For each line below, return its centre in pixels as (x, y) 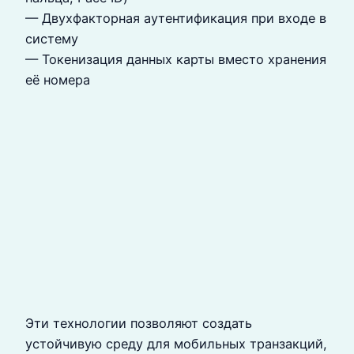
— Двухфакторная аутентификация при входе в (176, 18)
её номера (58, 79)
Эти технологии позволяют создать (139, 324)
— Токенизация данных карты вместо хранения (176, 59)
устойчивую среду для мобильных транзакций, (176, 344)
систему (52, 38)
